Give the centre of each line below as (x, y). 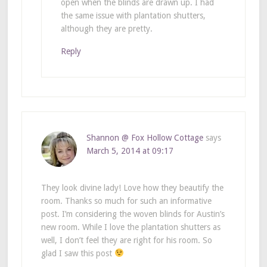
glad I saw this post (77, 253)
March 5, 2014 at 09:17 (130, 150)
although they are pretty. (106, 28)
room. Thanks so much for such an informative (126, 201)
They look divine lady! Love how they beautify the (132, 187)
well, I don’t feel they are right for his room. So (126, 240)
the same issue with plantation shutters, (133, 15)
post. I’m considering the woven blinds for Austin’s (133, 214)
